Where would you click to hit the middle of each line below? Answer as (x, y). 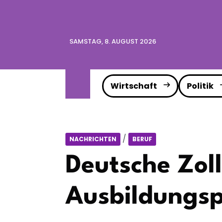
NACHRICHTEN (93, 139)
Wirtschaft (134, 86)
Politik (200, 86)
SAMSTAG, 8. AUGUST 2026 (113, 41)
